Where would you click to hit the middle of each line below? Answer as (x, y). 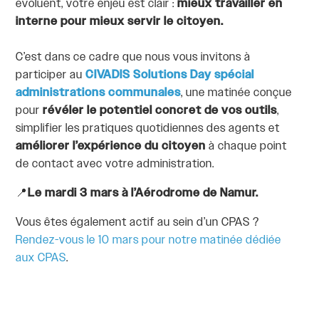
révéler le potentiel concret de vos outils (160, 111)
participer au (51, 75)
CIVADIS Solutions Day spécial (170, 75)
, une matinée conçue (237, 93)
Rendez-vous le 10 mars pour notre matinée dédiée (149, 240)
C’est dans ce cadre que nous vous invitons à (134, 57)
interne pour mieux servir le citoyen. (120, 22)
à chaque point (247, 146)
